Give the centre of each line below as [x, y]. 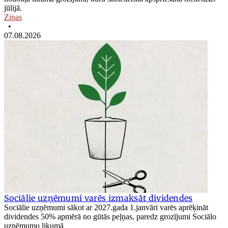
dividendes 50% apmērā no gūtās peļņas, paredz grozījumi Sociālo [110, 217]
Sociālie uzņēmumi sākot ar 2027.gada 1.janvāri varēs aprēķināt [106, 208]
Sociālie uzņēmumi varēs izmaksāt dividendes [98, 198]
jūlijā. [13, 8]
